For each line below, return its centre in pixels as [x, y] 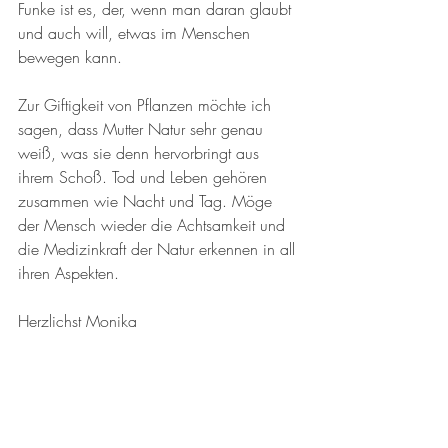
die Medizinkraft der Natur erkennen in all [159, 249]
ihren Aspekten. [71, 273]
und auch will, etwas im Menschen [136, 33]
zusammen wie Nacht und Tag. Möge [147, 201]
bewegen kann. [72, 57]
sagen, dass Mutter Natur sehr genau [143, 129]
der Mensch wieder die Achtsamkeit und [154, 225]
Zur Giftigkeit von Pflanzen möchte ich [147, 105]
